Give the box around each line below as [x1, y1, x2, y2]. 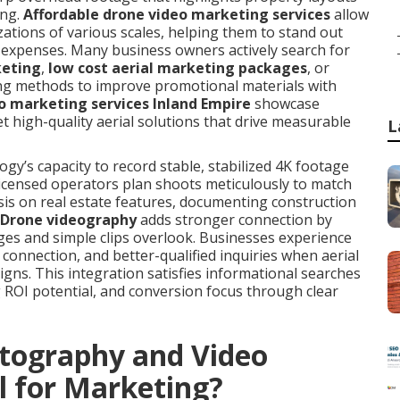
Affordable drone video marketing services [23, 4, 330, 24]
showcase [251, 94, 320, 113]
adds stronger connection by [137, 210, 332, 229]
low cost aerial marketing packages [48, 58, 307, 78]
